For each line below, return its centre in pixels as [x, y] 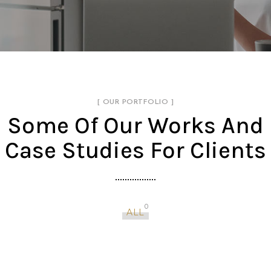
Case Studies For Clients [135, 150]
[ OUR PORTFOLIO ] [135, 102]
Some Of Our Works [112, 125]
